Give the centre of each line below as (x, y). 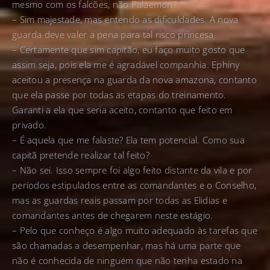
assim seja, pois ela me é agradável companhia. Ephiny (126, 65)
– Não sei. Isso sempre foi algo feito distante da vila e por (132, 170)
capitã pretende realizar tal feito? (81, 155)
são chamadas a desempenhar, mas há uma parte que (127, 246)
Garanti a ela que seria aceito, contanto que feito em (122, 110)
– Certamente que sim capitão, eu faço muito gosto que (129, 50)
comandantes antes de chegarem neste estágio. (113, 215)
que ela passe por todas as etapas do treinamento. (119, 95)
